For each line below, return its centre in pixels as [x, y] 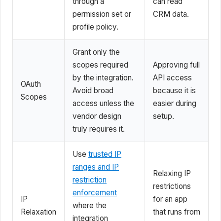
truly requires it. [99, 129]
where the [90, 205]
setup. [164, 116]
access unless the [103, 103]
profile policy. [95, 27]
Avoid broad [93, 90]
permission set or [102, 14]
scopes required [100, 65]
